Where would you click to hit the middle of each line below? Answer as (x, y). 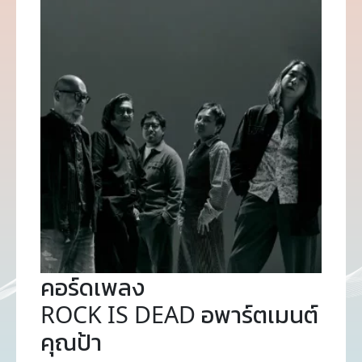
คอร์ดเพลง (93, 286)
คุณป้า (71, 341)
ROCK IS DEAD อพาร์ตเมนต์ (179, 314)
